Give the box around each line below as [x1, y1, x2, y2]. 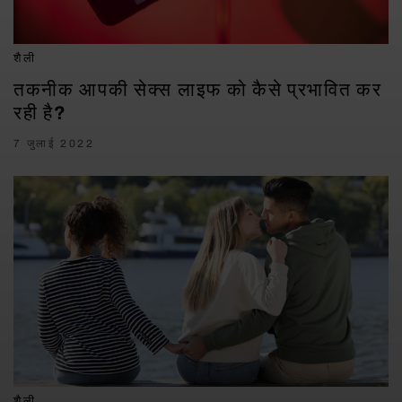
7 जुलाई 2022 [13, 137, 94, 151]
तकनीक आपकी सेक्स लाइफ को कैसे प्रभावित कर [13, 80, 382, 100]
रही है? [13, 103, 67, 124]
